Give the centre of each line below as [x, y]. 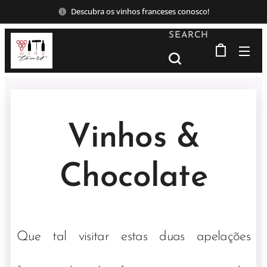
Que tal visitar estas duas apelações [133, 237]
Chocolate [133, 178]
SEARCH [189, 35]
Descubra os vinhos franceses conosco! [140, 11]
